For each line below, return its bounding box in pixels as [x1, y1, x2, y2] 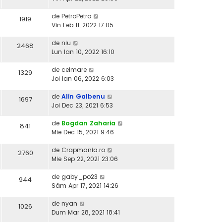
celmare [61, 65, 87, 74]
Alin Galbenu [61, 92, 105, 101]
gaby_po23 [61, 172, 98, 181]
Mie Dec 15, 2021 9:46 [52, 128, 114, 137]
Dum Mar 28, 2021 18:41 [52, 208, 120, 217]
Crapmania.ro [61, 146, 105, 155]
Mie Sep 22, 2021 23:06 [52, 155, 118, 164]
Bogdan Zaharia [61, 119, 115, 128]
